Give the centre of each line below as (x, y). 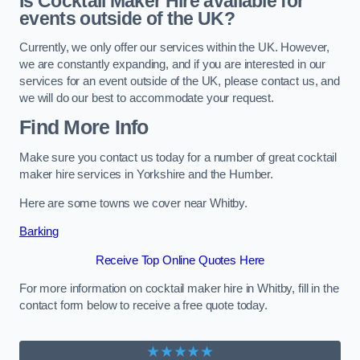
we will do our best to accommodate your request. (147, 98)
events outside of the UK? (127, 19)
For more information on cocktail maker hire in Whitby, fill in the (179, 289)
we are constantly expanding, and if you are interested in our (173, 64)
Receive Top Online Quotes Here (180, 260)
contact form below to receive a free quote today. (143, 306)
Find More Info (84, 128)
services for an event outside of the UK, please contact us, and (180, 81)
